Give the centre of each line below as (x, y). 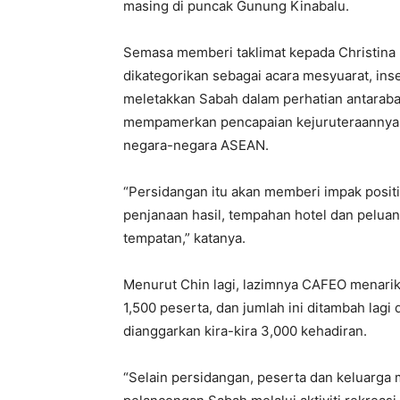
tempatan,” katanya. (184, 238)
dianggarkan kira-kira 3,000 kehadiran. (245, 331)
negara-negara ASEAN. (196, 146)
